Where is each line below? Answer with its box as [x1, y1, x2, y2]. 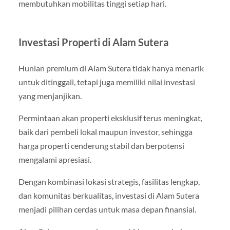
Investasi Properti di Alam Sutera [18, 35, 168, 48]
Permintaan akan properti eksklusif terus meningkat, [18, 113, 202, 123]
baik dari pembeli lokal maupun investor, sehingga [18, 127, 193, 137]
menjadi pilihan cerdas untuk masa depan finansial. [18, 204, 196, 215]
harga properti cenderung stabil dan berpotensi [18, 141, 184, 150]
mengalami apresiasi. [18, 155, 91, 164]
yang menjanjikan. [18, 90, 82, 101]
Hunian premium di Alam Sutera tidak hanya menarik [18, 63, 204, 73]
